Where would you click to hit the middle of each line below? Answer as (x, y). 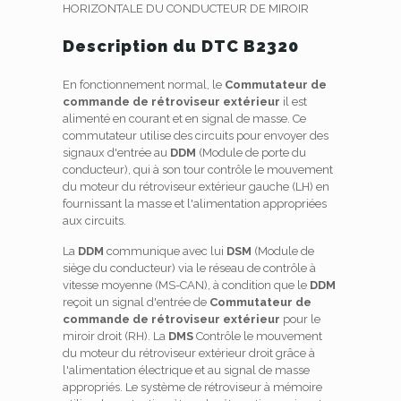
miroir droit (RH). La (115, 336)
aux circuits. (94, 221)
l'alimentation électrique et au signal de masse (186, 370)
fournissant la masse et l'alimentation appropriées (194, 204)
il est (293, 102)
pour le (300, 319)
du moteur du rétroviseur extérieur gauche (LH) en (196, 187)
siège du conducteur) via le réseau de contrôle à (189, 268)
